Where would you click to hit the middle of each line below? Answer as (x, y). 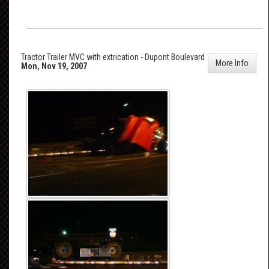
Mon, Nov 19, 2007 (54, 66)
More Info (232, 63)
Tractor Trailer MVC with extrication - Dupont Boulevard (113, 57)
